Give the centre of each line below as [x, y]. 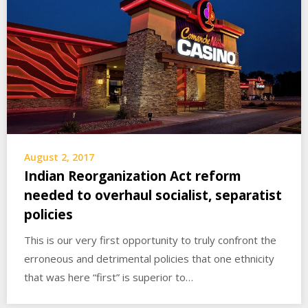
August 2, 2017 [59, 157]
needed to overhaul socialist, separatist [153, 195]
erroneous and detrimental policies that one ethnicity [149, 258]
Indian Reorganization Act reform [133, 176]
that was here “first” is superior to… [109, 277]
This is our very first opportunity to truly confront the [150, 240]
